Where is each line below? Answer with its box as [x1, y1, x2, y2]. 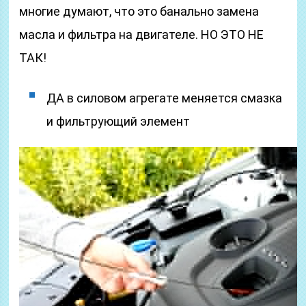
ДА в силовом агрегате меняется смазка [46, 91, 283, 105]
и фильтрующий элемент [46, 114, 191, 128]
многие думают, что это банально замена [19, 4, 260, 18]
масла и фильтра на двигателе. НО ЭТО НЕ [19, 27, 264, 42]
